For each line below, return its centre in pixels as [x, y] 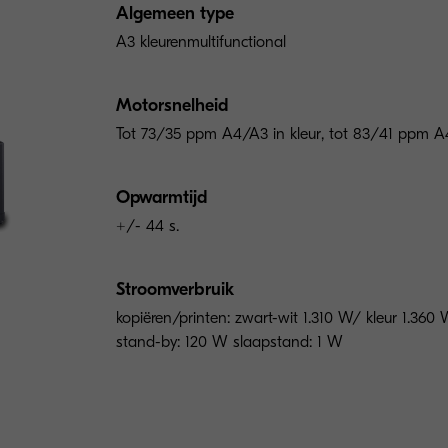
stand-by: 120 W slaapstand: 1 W [229, 342]
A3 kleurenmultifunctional [201, 42]
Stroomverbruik [175, 290]
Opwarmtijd [162, 198]
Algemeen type [175, 14]
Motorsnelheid [172, 106]
